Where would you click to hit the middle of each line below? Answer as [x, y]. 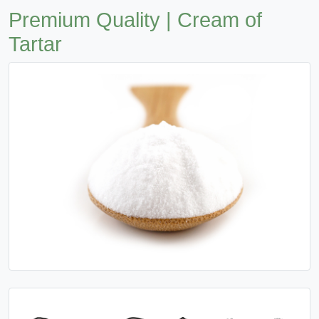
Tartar [35, 44]
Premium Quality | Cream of [135, 20]
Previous [61, 248]
